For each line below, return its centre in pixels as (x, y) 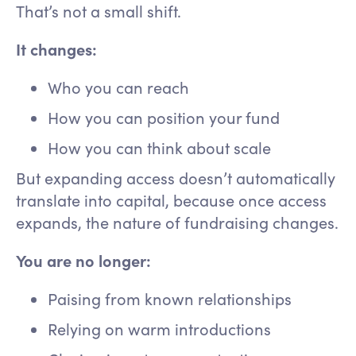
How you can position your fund (168, 118)
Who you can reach (122, 87)
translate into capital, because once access (171, 200)
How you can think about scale (163, 148)
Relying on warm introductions (163, 329)
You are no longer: (83, 261)
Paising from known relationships (174, 299)
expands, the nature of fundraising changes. (177, 222)
